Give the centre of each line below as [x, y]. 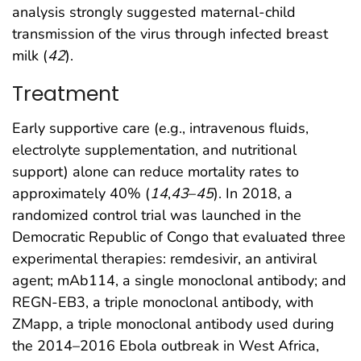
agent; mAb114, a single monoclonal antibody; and [179, 280]
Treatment [66, 94]
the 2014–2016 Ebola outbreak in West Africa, [166, 345]
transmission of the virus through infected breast [170, 34]
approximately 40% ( [81, 193]
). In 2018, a [253, 193]
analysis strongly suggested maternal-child [154, 12]
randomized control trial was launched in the [157, 215]
